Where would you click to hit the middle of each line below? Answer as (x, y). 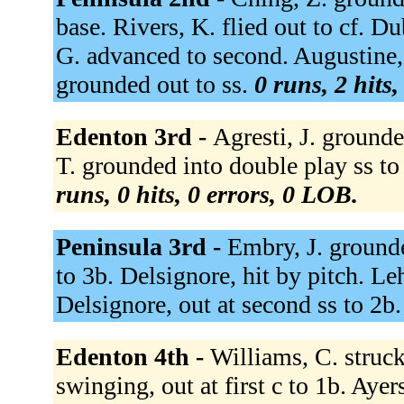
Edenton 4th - (133, 356)
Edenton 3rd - (134, 136)
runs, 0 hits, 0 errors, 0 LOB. (207, 194)
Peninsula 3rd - (141, 246)
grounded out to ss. (155, 84)
